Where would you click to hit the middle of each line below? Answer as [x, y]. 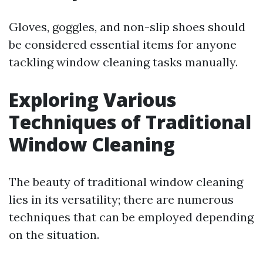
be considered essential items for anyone [123, 44]
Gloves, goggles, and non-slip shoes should [127, 27]
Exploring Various [92, 100]
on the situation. [54, 235]
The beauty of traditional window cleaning [126, 182]
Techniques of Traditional [130, 122]
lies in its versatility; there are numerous [121, 199]
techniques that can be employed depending [131, 217]
